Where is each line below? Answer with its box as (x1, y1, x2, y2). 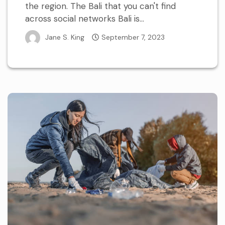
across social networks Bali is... (25, 13, 144, 25)
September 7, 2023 (101, 32, 165, 42)
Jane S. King (45, 32, 84, 42)
